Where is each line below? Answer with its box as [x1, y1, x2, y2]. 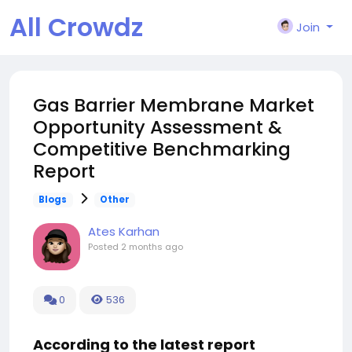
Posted [88, 240, 121, 253]
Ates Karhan [88, 223, 159, 240]
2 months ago [121, 240, 183, 253]
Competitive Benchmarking [33, 136, 291, 162]
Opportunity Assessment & [33, 114, 282, 140]
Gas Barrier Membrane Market [33, 92, 314, 118]
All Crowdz [9, 9, 143, 45]
